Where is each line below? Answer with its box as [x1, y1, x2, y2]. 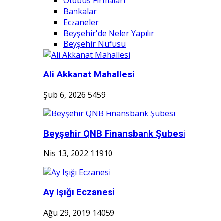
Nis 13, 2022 [43, 148, 88, 159]
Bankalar [63, 5, 97, 17]
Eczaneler [63, 16, 99, 28]
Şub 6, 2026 [43, 89, 86, 100]
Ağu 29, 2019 [43, 207, 90, 218]
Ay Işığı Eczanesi [43, 187, 115, 198]
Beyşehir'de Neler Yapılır [63, 27, 154, 38]
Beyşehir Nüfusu [63, 38, 126, 49]
